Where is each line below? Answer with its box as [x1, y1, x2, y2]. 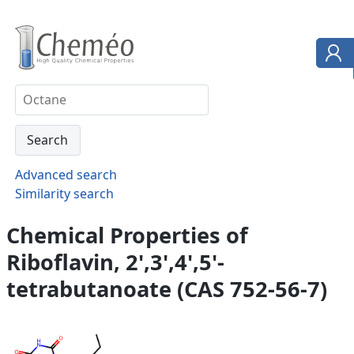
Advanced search [14, 165, 117, 183]
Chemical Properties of [6, 220, 248, 250]
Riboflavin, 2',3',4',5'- [6, 247, 224, 277]
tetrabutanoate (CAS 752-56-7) [6, 273, 327, 303]
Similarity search [14, 184, 114, 202]
